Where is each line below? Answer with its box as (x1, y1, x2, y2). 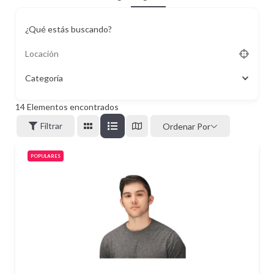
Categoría (25, 73, 63, 83)
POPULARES (31, 153, 61, 159)
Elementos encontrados (25, 102, 119, 112)
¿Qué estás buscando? (25, 24, 112, 34)
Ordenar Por (163, 120, 210, 131)
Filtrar (40, 120, 62, 131)
